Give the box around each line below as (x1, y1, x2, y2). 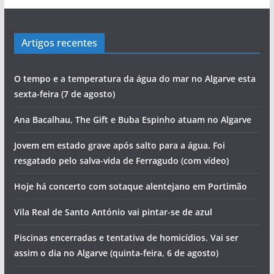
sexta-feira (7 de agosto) (13, 87, 115, 100)
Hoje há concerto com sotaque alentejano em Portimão (13, 180, 247, 192)
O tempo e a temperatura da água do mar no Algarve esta (13, 72, 256, 84)
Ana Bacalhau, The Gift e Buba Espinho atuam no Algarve (13, 113, 251, 125)
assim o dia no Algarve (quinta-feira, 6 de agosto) (13, 246, 218, 259)
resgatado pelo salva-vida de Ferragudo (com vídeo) (13, 154, 229, 166)
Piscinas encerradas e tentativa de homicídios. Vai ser (13, 231, 239, 243)
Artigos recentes (21, 35, 97, 50)
